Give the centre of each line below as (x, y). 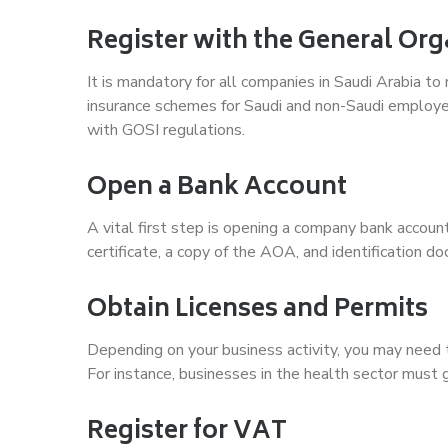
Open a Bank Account (217, 188)
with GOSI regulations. (166, 129)
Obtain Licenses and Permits (257, 310)
